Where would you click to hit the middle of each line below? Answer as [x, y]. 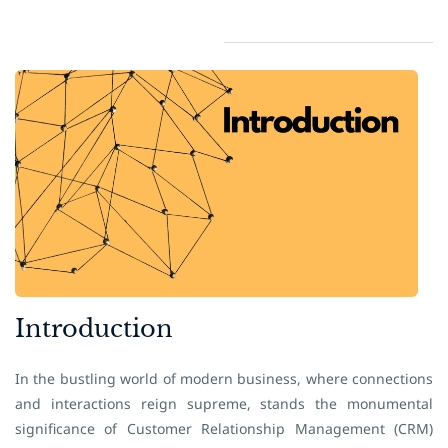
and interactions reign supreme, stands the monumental [224, 403]
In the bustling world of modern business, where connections [224, 378]
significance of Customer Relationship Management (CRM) [224, 428]
